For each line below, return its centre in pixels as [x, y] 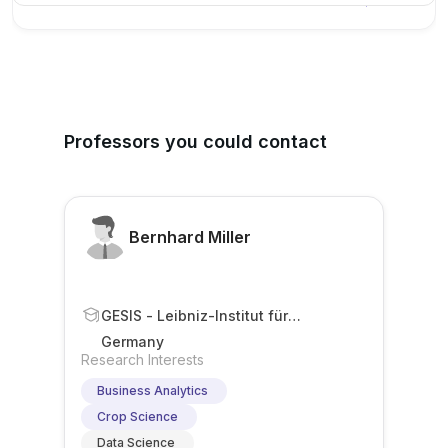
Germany [132, 341]
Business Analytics [152, 390]
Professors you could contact [195, 141]
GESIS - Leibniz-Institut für [194, 315]
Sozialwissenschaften [178, 332]
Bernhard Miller [190, 237]
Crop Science [137, 416]
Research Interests [142, 359]
